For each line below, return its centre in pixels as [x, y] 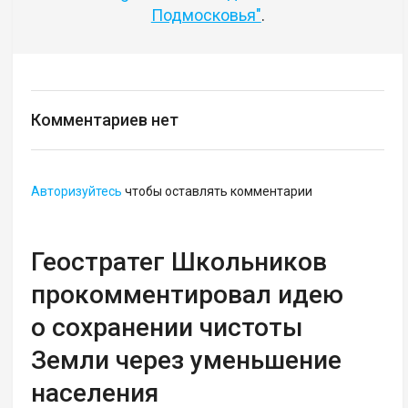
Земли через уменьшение [187, 360]
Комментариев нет [105, 119]
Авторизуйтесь [77, 191]
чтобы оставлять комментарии [218, 191]
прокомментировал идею [188, 294]
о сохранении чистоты [167, 327]
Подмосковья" [206, 15]
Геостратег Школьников [179, 261]
